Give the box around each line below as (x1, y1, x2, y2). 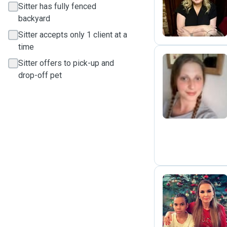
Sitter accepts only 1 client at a (18, 30, 127, 40)
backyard (18, 14, 50, 23)
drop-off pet (18, 70, 62, 80)
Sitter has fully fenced (18, 2, 96, 11)
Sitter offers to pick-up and (18, 58, 114, 68)
